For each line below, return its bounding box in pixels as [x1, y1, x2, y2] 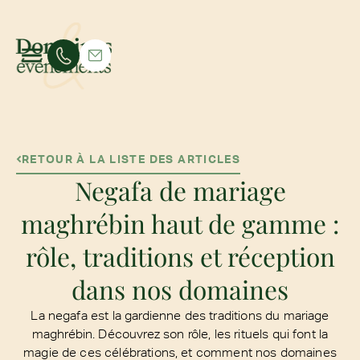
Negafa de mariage [74, 173, 286, 207]
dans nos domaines [72, 272, 288, 306]
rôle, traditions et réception [25, 239, 335, 273]
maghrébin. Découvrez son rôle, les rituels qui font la [31, 325, 329, 341]
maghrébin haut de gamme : [21, 206, 339, 240]
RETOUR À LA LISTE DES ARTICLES [21, 152, 241, 166]
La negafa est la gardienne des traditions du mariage [31, 307, 329, 322]
